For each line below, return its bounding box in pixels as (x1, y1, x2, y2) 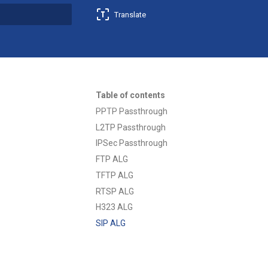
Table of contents (96, 90, 165, 100)
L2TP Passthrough (96, 122, 166, 132)
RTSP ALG (96, 186, 134, 196)
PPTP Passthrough (96, 106, 167, 116)
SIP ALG (96, 218, 126, 228)
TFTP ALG (96, 170, 133, 180)
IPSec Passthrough (96, 138, 167, 148)
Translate (114, 10, 146, 19)
